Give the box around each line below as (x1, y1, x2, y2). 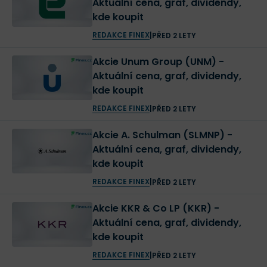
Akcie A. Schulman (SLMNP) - (92, 128, 227, 142)
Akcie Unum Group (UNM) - (92, 55, 219, 69)
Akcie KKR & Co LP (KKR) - (92, 201, 214, 215)
